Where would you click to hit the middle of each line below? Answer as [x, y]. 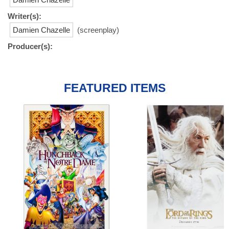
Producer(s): [30, 46]
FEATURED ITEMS [114, 88]
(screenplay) [97, 30]
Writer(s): [25, 16]
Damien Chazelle [41, 30]
